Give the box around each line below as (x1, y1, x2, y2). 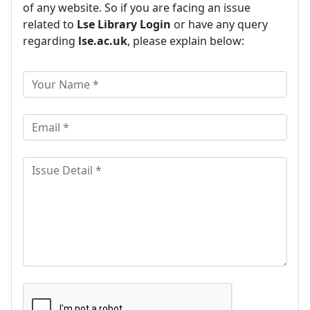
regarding (23, 33, 78, 48)
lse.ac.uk (78, 33, 127, 48)
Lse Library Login (77, 16, 171, 32)
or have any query (171, 16, 268, 32)
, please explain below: (127, 33, 244, 48)
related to (23, 16, 77, 32)
